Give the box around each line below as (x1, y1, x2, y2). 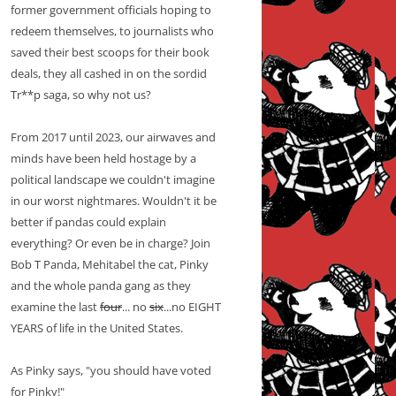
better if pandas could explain (11, 214, 166, 231)
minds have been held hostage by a (11, 150, 196, 167)
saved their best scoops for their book (11, 44, 209, 61)
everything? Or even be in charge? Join (11, 235, 210, 252)
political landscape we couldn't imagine (11, 171, 215, 188)
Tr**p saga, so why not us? (11, 87, 151, 103)
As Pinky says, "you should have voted (11, 362, 211, 379)
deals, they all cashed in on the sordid (11, 65, 207, 82)
